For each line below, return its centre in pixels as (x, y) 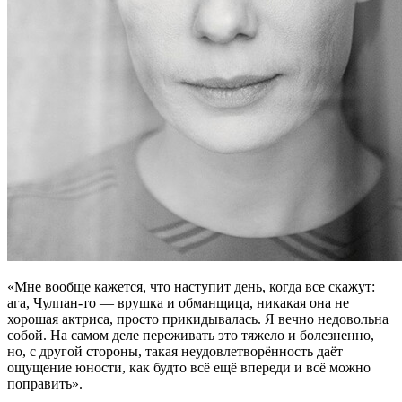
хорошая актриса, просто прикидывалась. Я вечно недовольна (198, 319)
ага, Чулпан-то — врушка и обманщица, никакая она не (178, 303)
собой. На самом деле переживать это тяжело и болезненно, (191, 335)
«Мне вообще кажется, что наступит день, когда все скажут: (191, 287)
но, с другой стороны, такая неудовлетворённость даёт (175, 351)
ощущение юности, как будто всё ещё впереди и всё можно (189, 367)
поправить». (45, 384)
